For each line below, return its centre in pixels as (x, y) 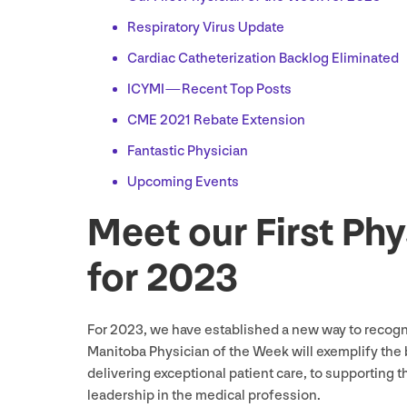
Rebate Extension (248, 120)
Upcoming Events (183, 182)
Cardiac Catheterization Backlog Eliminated (263, 58)
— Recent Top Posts (228, 89)
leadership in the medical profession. (204, 395)
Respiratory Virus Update (206, 27)
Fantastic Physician (188, 151)
